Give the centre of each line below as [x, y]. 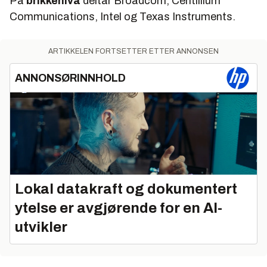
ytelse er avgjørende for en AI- [119, 208]
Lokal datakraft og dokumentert [126, 189]
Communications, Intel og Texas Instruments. [122, 17]
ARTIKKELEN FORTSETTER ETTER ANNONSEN [133, 51]
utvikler [41, 227]
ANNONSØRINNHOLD [70, 78]
